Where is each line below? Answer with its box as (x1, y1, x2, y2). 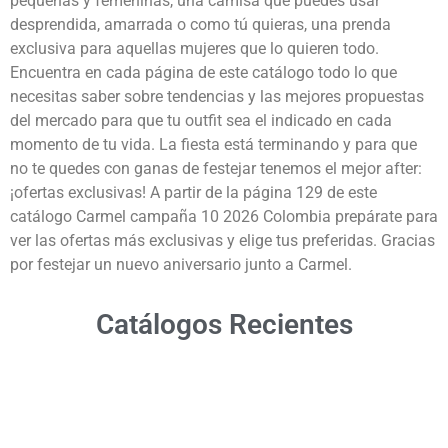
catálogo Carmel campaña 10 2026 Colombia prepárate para (10, 206, 438, 226)
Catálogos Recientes (95, 308, 353, 342)
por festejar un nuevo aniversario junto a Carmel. (10, 254, 352, 274)
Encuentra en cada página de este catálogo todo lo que (10, 62, 397, 82)
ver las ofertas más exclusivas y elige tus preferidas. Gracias (10, 230, 435, 250)
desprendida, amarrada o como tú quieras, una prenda (10, 14, 391, 34)
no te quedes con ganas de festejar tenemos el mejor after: (10, 158, 422, 178)
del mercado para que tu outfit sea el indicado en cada (10, 110, 392, 130)
